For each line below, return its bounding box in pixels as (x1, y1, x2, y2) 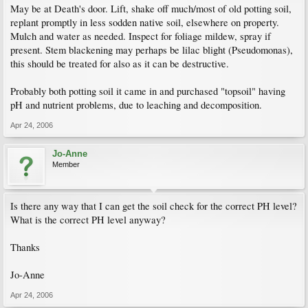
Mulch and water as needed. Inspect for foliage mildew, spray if (10, 30, 271, 43)
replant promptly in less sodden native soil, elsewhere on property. (10, 16, 279, 29)
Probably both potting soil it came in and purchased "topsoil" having (10, 85, 285, 98)
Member (52, 160, 80, 168)
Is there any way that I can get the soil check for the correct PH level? (10, 199, 297, 212)
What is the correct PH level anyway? (10, 213, 166, 226)
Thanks (10, 241, 40, 254)
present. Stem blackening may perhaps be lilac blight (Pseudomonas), (10, 43, 293, 56)
